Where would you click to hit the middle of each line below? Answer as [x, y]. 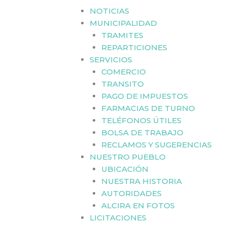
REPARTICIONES [134, 47]
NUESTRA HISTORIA [141, 181]
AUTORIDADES [131, 193]
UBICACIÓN [125, 169]
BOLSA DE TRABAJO [142, 133]
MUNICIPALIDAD [123, 23]
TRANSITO [122, 84]
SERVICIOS [111, 60]
